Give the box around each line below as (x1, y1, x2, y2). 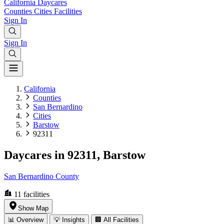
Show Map (18, 204, 48, 212)
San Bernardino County (4, 171, 79, 180)
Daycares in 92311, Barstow (4, 148, 145, 161)
